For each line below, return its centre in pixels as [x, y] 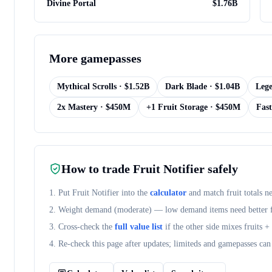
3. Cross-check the [81, 227]
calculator [168, 193]
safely [221, 169]
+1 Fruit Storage [177, 107]
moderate [133, 210]
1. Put [61, 193]
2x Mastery [77, 107]
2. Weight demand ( [83, 210]
